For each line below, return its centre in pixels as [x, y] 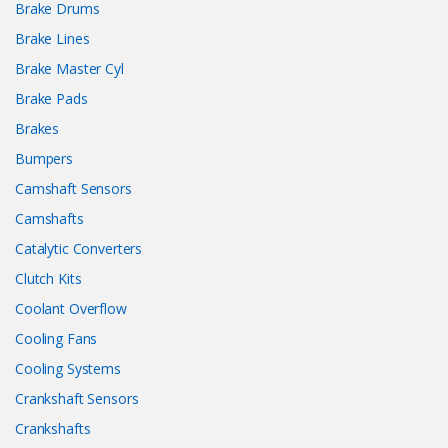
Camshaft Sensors [73, 189]
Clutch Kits [48, 279]
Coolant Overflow [71, 309]
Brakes [37, 129]
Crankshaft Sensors [77, 399]
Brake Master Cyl [69, 69]
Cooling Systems [68, 369]
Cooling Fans [56, 339]
